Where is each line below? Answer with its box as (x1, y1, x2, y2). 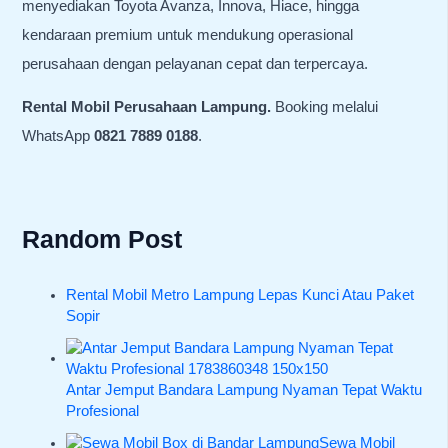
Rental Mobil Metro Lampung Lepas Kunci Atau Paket (66, 286, 415, 303)
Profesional (66, 402, 140, 419)
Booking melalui (271, 99, 379, 116)
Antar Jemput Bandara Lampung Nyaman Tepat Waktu (66, 381, 423, 398)
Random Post (22, 226, 183, 254)
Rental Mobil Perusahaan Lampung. (22, 99, 272, 116)
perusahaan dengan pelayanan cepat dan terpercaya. (22, 55, 369, 72)
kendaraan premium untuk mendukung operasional (22, 26, 354, 43)
